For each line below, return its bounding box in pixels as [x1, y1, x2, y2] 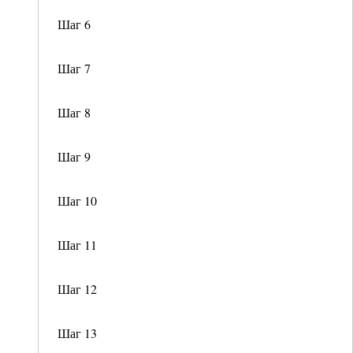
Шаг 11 [58, 236, 97, 253]
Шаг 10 [58, 192, 97, 209]
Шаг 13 [58, 325, 97, 341]
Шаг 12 [58, 281, 97, 297]
